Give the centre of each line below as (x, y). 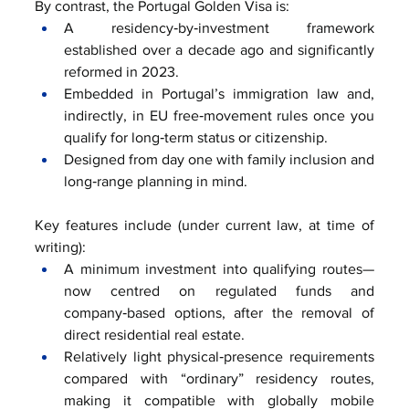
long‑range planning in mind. (156, 181)
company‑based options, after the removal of (219, 312)
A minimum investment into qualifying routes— (219, 268)
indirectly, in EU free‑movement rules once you (219, 115)
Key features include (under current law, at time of (204, 225)
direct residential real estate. (154, 334)
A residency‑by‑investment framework (219, 27)
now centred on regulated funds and (219, 290)
